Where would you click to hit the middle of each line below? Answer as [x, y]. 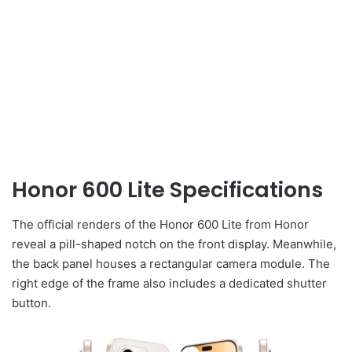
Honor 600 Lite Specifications [167, 189]
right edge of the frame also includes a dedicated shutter [169, 284]
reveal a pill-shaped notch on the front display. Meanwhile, [174, 244]
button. [31, 303]
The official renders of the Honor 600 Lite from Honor [160, 225]
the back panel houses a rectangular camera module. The [171, 264]
